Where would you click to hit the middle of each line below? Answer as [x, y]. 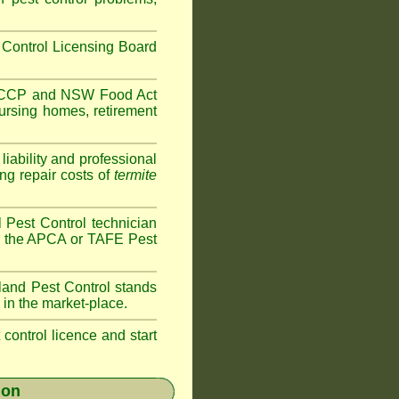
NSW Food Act [109, 95]
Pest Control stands [92, 287]
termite [135, 175]
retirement [126, 111]
